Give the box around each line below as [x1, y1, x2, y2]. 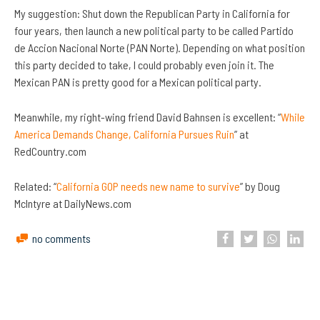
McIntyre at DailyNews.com [14, 196, 131, 211]
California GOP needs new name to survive [56, 179, 240, 194]
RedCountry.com [14, 144, 86, 159]
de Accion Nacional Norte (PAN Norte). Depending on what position [14, 41, 305, 55]
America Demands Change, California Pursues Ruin [14, 127, 234, 141]
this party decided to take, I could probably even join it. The [14, 58, 274, 72]
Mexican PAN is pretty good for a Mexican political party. [14, 75, 261, 89]
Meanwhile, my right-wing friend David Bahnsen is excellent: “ [14, 110, 281, 124]
